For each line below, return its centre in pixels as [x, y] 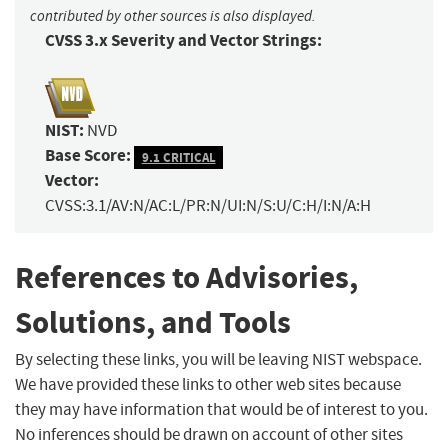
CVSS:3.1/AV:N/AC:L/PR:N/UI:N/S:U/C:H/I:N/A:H [208, 206]
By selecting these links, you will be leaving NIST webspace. [218, 359]
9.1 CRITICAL [178, 157]
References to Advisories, [186, 278]
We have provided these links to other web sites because [208, 384]
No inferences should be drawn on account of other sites [209, 434]
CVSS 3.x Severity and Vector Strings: [183, 41]
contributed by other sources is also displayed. [173, 16]
